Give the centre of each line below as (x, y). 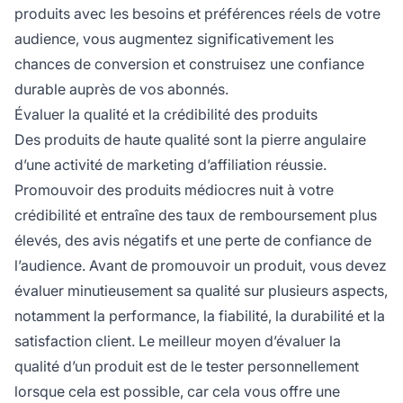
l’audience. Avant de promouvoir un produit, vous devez (201, 265)
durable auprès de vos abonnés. (121, 89)
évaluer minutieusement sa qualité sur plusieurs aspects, (201, 290)
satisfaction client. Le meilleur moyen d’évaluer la (178, 340)
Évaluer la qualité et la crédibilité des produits (166, 114)
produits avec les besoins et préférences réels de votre (197, 13)
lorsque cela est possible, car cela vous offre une (177, 391)
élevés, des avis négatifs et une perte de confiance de (193, 240)
